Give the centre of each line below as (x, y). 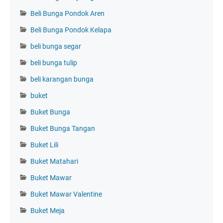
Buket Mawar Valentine (66, 194)
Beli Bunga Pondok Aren (67, 13)
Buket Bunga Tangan (63, 128)
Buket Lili (44, 145)
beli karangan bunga (62, 79)
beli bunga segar (56, 46)
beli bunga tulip (54, 62)
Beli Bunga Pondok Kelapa (71, 30)
